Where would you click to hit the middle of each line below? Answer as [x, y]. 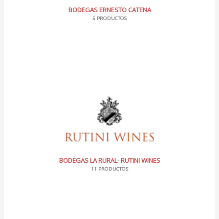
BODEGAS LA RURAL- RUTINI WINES [109, 161]
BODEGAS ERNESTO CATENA [109, 10]
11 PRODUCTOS [109, 169]
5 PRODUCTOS [109, 18]
